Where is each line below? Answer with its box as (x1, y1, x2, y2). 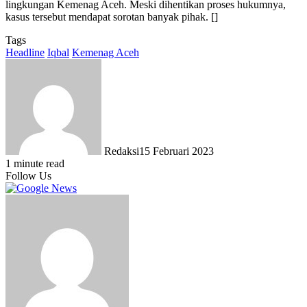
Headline (5, 46, 45, 58)
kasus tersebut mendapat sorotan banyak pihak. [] (5, 10, 218, 23)
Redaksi (104, 145, 139, 157)
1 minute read (5, 157, 64, 169)
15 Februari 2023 (139, 145, 214, 157)
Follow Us (5, 169, 51, 182)
